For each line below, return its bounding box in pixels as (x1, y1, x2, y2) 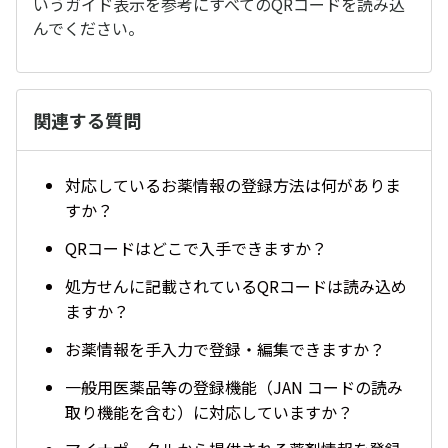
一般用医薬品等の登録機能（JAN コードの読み (65, 374, 403, 399)
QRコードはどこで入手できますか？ (65, 236, 327, 261)
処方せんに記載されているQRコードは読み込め (65, 273, 407, 298)
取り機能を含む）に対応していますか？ (65, 399, 353, 424)
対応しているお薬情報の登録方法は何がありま (65, 173, 401, 198)
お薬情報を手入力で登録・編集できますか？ (65, 336, 385, 361)
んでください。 (33, 16, 144, 40)
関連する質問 (33, 107, 141, 133)
